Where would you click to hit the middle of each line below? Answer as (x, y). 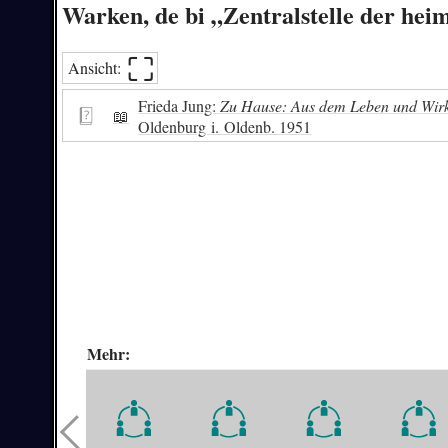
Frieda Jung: (177, 105)
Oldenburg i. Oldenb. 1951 (225, 126)
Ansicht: (96, 68)
